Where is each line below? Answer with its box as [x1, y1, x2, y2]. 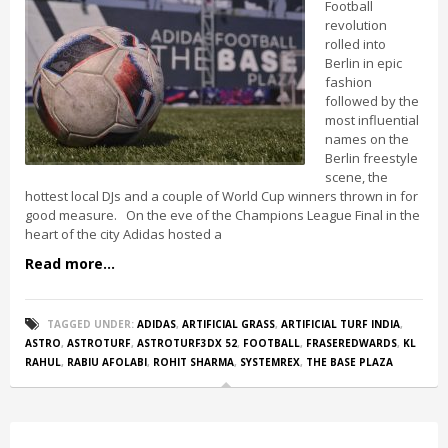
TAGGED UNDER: [47, 317, 134, 331]
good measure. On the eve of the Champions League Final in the [25, 206, 420, 224]
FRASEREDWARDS [306, 336, 397, 350]
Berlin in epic [325, 54, 402, 72]
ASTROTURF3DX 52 [137, 336, 237, 350]
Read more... [25, 254, 115, 273]
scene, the [325, 168, 388, 186]
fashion [325, 73, 372, 91]
